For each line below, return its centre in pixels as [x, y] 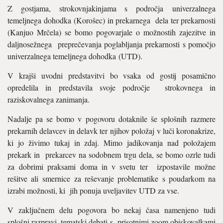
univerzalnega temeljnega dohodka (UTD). [75, 56]
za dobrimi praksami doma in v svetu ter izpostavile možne [111, 167]
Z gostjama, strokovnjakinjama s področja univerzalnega [111, 8]
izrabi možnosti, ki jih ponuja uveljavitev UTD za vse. [93, 190]
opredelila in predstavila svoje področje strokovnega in [111, 87]
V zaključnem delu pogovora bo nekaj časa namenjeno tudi [111, 210]
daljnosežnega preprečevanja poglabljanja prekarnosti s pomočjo [111, 44]
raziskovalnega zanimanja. [49, 99]
